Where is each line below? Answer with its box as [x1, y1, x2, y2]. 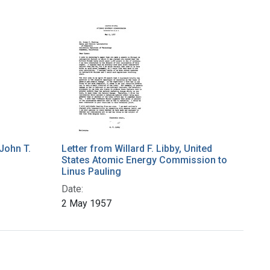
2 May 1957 [61, 198, 111, 210]
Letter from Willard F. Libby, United [61, 143, 212, 155]
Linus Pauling [61, 166, 121, 178]
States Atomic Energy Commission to [61, 154, 227, 166]
